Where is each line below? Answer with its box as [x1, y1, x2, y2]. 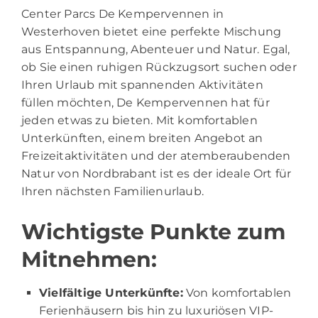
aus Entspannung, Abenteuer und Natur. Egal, [21, 42, 290, 56]
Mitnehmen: [21, 246, 157, 273]
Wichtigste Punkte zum [21, 218, 285, 245]
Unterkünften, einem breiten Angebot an [21, 131, 263, 145]
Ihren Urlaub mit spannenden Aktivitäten [21, 77, 263, 92]
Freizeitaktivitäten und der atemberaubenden [21, 148, 291, 163]
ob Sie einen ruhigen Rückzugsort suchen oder [21, 60, 297, 74]
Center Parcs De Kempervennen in [21, 6, 224, 21]
